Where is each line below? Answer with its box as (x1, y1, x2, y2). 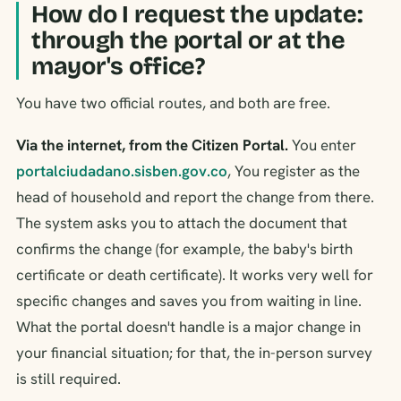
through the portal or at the (31, 25, 346, 55)
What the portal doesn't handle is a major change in (16, 316, 361, 337)
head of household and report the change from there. (16, 186, 374, 207)
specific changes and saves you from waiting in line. (16, 290, 362, 311)
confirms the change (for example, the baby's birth (16, 238, 353, 259)
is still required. (16, 368, 121, 388)
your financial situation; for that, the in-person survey (16, 342, 372, 363)
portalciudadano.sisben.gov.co (16, 160, 227, 181)
